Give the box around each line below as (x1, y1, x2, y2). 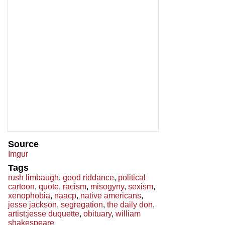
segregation (61, 200, 103, 209)
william (116, 209, 141, 218)
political (118, 173, 146, 182)
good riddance (63, 173, 114, 182)
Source (8, 139, 39, 150)
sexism (128, 182, 153, 191)
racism (63, 182, 86, 191)
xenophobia (8, 191, 50, 200)
